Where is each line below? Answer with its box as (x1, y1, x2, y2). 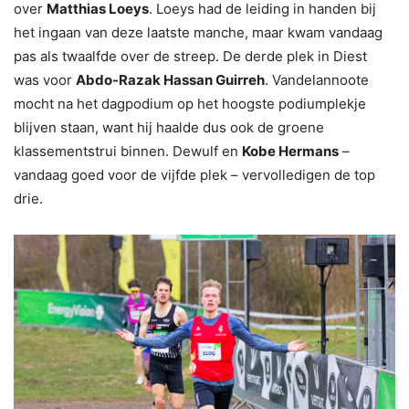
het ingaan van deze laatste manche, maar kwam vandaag (14, 23, 383, 41)
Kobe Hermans (242, 142, 339, 160)
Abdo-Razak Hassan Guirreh (76, 70, 265, 89)
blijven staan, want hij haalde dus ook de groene (14, 118, 324, 136)
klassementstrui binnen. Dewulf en (14, 142, 242, 160)
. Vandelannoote (265, 70, 369, 89)
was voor (14, 70, 76, 89)
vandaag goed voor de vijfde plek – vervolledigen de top (14, 165, 375, 184)
